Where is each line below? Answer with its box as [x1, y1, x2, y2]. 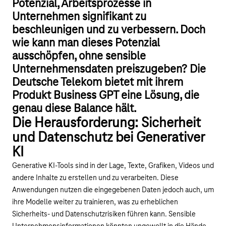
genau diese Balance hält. [12, 102, 136, 116]
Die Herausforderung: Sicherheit [12, 116, 201, 131]
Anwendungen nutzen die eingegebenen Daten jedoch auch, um [12, 186, 214, 195]
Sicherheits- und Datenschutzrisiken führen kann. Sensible [12, 210, 196, 219]
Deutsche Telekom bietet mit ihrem [12, 76, 183, 89]
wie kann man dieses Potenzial [12, 37, 160, 50]
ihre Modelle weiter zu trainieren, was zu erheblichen [12, 198, 178, 207]
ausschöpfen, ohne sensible [12, 50, 146, 63]
